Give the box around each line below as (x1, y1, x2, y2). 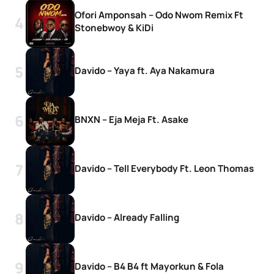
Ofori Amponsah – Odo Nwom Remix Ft (75, 9, 243, 22)
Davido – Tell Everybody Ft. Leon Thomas (75, 161, 254, 175)
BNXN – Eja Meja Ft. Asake (75, 113, 188, 126)
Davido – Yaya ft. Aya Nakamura (75, 64, 215, 77)
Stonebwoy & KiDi (75, 21, 154, 35)
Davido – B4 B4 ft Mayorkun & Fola (75, 259, 224, 273)
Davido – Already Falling (75, 210, 179, 224)
